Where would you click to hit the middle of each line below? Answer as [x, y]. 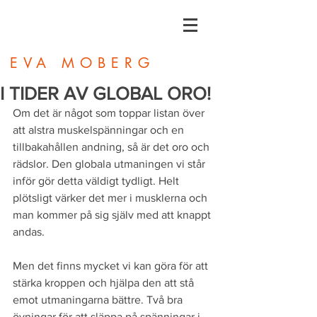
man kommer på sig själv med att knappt [113, 215]
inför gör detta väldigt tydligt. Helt [97, 181]
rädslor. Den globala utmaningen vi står [110, 164]
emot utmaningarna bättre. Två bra [99, 300]
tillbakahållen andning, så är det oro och [113, 147]
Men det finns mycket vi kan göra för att [112, 266]
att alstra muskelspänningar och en [100, 130]
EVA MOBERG [82, 63]
